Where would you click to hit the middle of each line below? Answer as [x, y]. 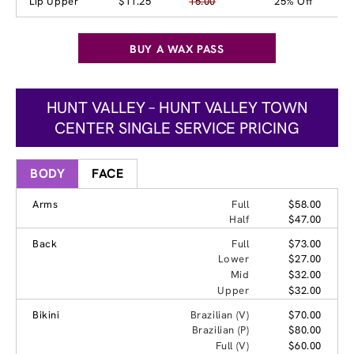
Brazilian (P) [220, 330]
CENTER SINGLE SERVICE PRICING [177, 128]
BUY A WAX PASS [177, 49]
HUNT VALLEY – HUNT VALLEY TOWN [177, 107]
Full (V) [232, 345]
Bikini [46, 314]
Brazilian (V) [220, 314]
